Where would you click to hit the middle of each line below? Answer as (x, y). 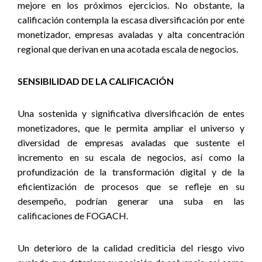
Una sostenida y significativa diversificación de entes (131, 113)
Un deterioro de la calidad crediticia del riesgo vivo (131, 248)
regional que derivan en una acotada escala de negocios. (128, 49)
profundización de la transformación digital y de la (131, 172)
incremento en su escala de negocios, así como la (131, 157)
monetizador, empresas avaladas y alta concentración (131, 34)
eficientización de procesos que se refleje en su (131, 186)
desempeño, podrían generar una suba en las (131, 201)
